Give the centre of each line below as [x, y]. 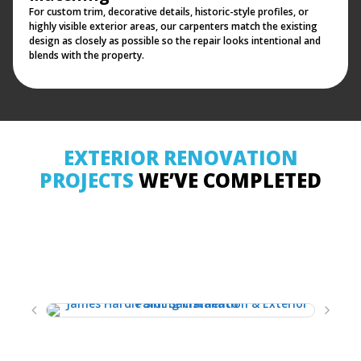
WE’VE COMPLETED [228, 180]
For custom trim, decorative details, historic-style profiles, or [169, 12]
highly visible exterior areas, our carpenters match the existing [173, 27]
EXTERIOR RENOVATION [180, 158]
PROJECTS [87, 180]
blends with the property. [87, 56]
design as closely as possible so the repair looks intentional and [175, 41]
